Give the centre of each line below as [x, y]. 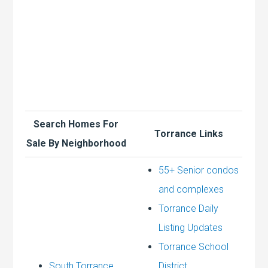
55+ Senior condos [199, 170]
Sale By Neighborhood [76, 143]
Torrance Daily [189, 208]
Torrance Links [188, 133]
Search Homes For [76, 124]
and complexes [191, 189]
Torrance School [194, 246]
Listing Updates [191, 227]
